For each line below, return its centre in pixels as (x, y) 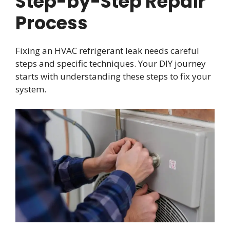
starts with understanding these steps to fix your (113, 76)
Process (52, 23)
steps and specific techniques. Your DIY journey (111, 64)
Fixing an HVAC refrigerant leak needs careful (107, 51)
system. (31, 89)
